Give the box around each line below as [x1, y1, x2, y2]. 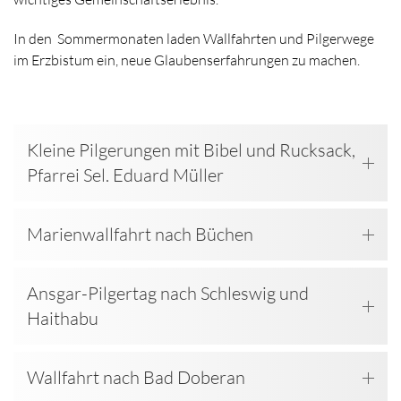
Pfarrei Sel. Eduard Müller [27, 164, 224, 187]
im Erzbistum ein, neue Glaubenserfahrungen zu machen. [13, 51, 360, 70]
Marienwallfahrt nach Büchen [27, 223, 253, 246]
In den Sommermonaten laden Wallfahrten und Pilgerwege [13, 30, 374, 48]
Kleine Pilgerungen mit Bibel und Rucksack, [27, 139, 355, 162]
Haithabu [27, 307, 98, 330]
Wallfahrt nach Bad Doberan [27, 366, 245, 389]
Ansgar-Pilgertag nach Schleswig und [27, 282, 309, 305]
